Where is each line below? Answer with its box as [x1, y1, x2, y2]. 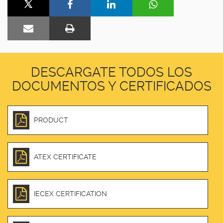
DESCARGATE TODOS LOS [31, 64, 192, 80]
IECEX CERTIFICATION [34, 190, 107, 198]
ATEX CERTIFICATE [34, 153, 97, 161]
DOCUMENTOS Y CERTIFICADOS [11, 78, 212, 94]
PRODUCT [34, 116, 68, 124]
